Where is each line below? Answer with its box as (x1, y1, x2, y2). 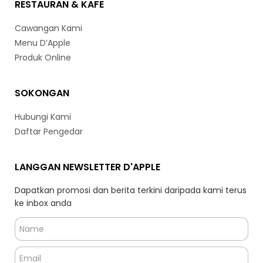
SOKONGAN (15, 86, 69, 100)
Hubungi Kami (15, 111, 71, 123)
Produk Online (15, 52, 71, 63)
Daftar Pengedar (15, 126, 83, 137)
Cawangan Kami (15, 22, 82, 34)
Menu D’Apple (15, 37, 70, 49)
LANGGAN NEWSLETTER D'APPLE (15, 160, 160, 174)
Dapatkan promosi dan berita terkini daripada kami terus (15, 184, 247, 196)
